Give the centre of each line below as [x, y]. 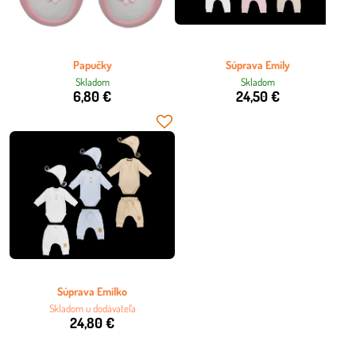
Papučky [92, 64]
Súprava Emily [257, 64]
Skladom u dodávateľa [92, 308]
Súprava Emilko [92, 291]
